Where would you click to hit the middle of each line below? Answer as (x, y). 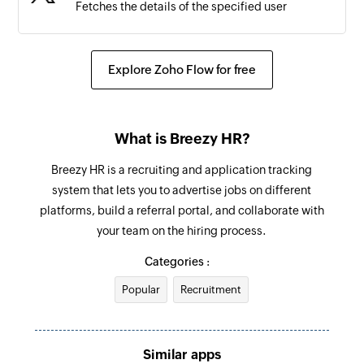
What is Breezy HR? (182, 138)
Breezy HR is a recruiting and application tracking (182, 169)
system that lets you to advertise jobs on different (182, 190)
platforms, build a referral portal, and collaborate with (182, 210)
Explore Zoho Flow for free (182, 69)
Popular (141, 289)
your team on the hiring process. (182, 230)
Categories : (177, 261)
